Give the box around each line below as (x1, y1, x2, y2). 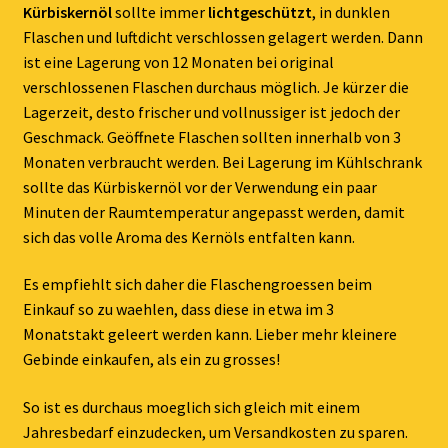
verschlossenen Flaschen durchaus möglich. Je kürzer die (22, 76, 409, 97)
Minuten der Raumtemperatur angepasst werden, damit (22, 201, 405, 222)
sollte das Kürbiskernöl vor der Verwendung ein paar (22, 176, 377, 197)
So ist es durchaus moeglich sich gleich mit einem (22, 396, 360, 417)
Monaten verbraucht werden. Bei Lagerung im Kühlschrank (22, 151, 422, 172)
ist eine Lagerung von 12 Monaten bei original (22, 51, 334, 72)
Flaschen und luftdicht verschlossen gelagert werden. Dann (22, 26, 423, 47)
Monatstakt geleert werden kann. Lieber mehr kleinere (22, 324, 397, 345)
